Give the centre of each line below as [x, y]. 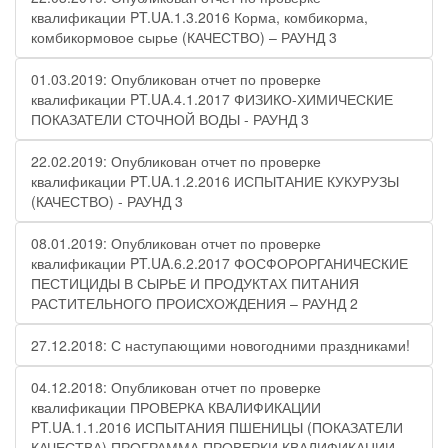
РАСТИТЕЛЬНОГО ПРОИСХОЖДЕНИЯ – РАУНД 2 [194, 303]
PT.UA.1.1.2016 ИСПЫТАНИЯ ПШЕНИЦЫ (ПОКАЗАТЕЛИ [217, 427]
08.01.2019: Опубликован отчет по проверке [176, 243]
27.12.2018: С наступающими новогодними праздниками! [220, 345]
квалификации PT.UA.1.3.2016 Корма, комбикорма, [199, 17]
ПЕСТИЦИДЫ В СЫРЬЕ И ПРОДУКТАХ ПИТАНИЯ [195, 283]
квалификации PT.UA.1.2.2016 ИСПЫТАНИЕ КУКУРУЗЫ [215, 181]
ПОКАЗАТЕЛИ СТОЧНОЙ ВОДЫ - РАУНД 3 [170, 119]
